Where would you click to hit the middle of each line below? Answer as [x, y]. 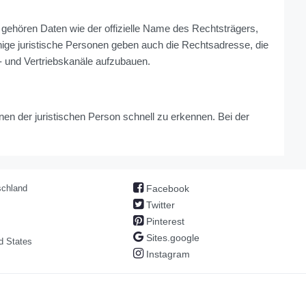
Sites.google [172, 238]
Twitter [159, 205]
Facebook [167, 189]
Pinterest [164, 222]
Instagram [167, 254]
